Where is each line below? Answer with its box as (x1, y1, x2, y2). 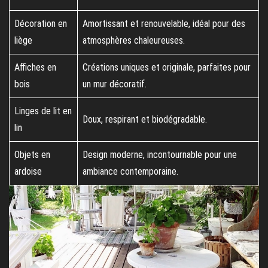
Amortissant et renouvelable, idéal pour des (83, 18, 245, 30)
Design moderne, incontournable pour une (83, 149, 237, 161)
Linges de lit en (14, 105, 72, 117)
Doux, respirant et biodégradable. (83, 114, 207, 126)
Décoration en (14, 18, 67, 30)
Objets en (14, 149, 50, 161)
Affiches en (14, 62, 56, 74)
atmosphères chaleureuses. (83, 35, 185, 47)
